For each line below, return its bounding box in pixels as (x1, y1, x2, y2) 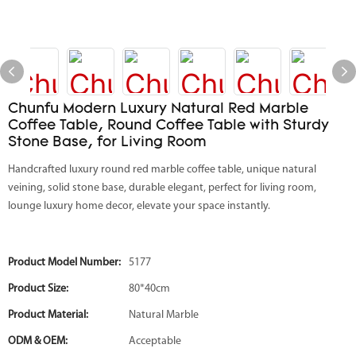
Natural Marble (129, 309, 199, 321)
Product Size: (8, 283, 68, 295)
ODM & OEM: (8, 335, 68, 347)
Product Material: (8, 309, 88, 321)
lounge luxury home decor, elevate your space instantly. (8, 200, 270, 212)
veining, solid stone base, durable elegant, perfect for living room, (8, 182, 316, 194)
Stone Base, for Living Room (8, 135, 207, 150)
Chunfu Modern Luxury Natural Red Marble (8, 102, 308, 117)
